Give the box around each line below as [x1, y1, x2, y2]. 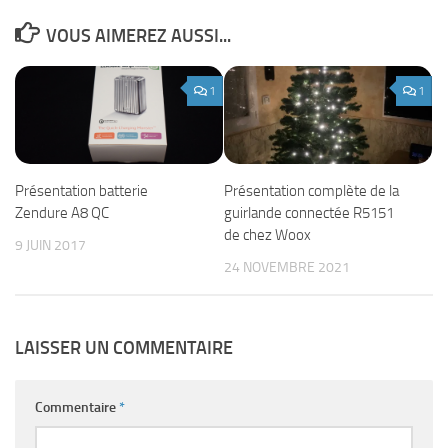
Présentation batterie [15, 181, 148, 200]
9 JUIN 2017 [15, 236, 86, 254]
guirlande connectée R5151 [224, 203, 394, 222]
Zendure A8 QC [15, 203, 109, 222]
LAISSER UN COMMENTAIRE [15, 336, 233, 359]
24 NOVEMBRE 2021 [224, 258, 350, 276]
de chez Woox [224, 225, 311, 244]
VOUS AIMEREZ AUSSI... [45, 24, 231, 47]
